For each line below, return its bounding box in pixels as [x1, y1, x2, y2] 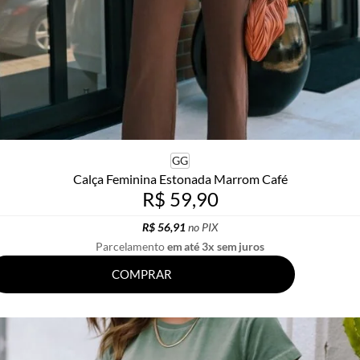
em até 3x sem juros [166, 239, 264, 253]
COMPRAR [111, 266, 172, 281]
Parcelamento [96, 239, 167, 253]
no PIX [188, 219, 218, 234]
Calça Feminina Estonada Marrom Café [72, 170, 288, 186]
